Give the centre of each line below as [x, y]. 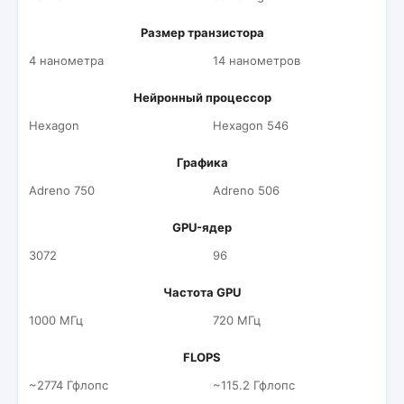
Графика [202, 162]
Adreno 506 [246, 190]
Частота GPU [202, 292]
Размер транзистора [202, 32]
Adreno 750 [62, 190]
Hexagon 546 [251, 125]
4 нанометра [66, 60]
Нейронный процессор [202, 97]
